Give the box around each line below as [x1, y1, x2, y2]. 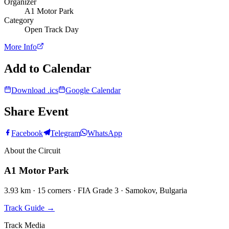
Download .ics [11, 85, 58, 95]
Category [4, 15, 34, 25]
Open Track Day [25, 25, 79, 34]
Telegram [50, 129, 80, 138]
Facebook [11, 129, 43, 138]
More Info [4, 42, 37, 51]
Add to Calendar [4, 61, 91, 75]
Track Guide [4, 203, 44, 212]
